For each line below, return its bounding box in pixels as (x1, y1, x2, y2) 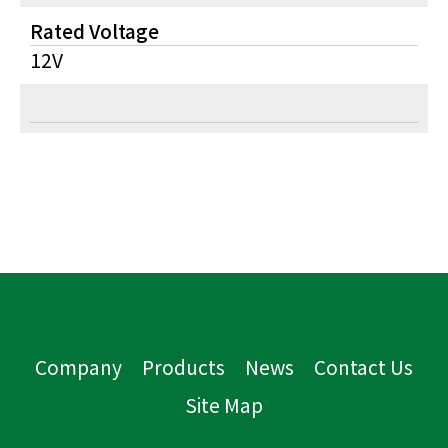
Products (142, 353, 225, 381)
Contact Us (314, 353, 413, 381)
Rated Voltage (30, 17, 159, 45)
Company (35, 353, 122, 381)
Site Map (185, 391, 263, 419)
